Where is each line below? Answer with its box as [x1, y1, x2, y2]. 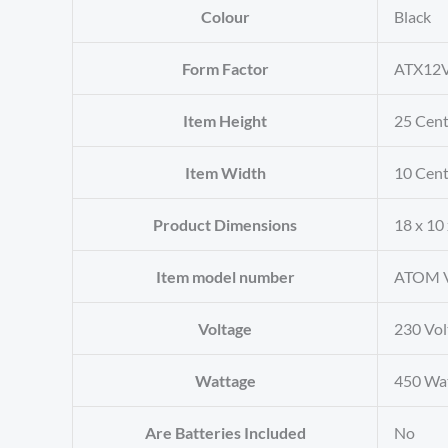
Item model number [155, 267, 295, 287]
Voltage [198, 319, 252, 339]
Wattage [194, 371, 256, 391]
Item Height [183, 111, 267, 131]
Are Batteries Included [144, 423, 306, 443]
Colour [200, 7, 250, 27]
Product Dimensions [153, 215, 297, 235]
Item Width [184, 163, 266, 183]
